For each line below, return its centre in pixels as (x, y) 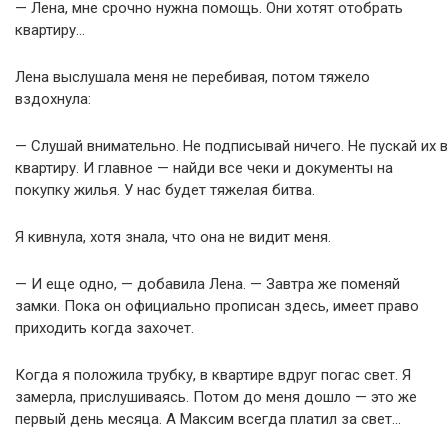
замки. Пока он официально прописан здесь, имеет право (217, 306)
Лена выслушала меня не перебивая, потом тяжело (192, 77)
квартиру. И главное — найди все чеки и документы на (204, 168)
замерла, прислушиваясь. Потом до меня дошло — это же (216, 397)
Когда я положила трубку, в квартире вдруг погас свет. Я (213, 375)
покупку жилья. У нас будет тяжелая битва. (165, 190)
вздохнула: (53, 99)
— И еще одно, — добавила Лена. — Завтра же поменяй (207, 284)
